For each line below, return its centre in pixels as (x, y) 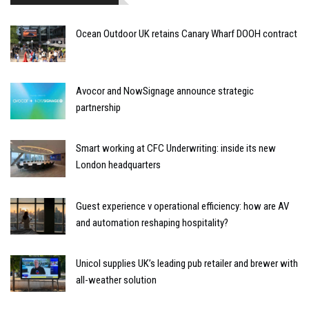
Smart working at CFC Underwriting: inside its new (176, 149)
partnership (98, 108)
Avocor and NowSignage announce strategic (165, 91)
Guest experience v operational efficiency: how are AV (182, 206)
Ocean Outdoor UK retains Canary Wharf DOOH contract (187, 33)
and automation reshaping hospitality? (152, 222)
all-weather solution (116, 280)
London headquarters (118, 165)
